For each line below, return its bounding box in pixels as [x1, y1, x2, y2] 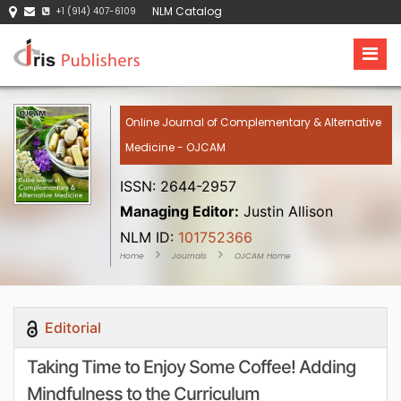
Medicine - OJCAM [125, 140, 226, 155]
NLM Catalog [152, 4, 222, 19]
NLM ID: [120, 228, 175, 246]
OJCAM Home [235, 251, 292, 261]
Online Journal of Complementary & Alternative [125, 115, 382, 130]
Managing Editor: [120, 202, 240, 220]
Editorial [41, 319, 101, 337]
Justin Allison [239, 202, 334, 220]
